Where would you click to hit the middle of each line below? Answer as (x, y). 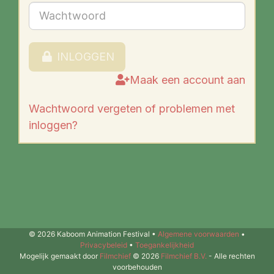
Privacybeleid (104, 245)
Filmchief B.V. (183, 256)
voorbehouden (137, 267)
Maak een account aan (187, 80)
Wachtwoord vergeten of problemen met (132, 108)
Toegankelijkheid (165, 245)
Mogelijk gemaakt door (59, 256)
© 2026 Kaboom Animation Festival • (93, 234)
